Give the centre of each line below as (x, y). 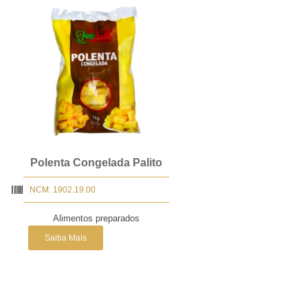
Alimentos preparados (96, 218)
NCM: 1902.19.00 (63, 189)
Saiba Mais (66, 238)
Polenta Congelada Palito (96, 162)
